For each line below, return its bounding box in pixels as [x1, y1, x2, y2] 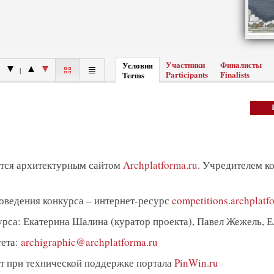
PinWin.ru [174, 256, 218, 270]
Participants [166, 68, 208, 81]
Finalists [220, 68, 250, 81]
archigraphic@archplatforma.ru [20, 235, 158, 249]
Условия [122, 59, 153, 72]
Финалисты [220, 59, 262, 71]
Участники [166, 59, 205, 71]
